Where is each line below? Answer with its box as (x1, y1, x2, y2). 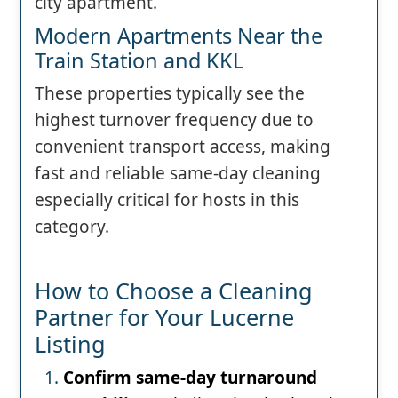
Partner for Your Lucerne (35, 302, 294, 333)
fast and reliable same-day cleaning (35, 162, 321, 186)
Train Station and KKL (35, 46, 243, 76)
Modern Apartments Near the (35, 21, 322, 51)
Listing (35, 329, 106, 360)
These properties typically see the (35, 82, 305, 106)
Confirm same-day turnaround (63, 366, 317, 390)
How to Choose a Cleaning (35, 275, 313, 306)
